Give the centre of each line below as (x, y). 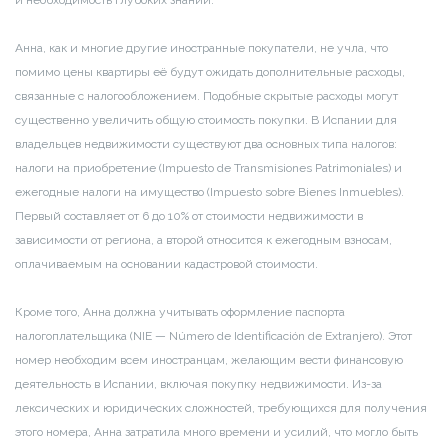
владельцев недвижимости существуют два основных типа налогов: (206, 144)
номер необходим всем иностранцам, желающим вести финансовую (209, 360)
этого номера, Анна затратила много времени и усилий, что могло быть (216, 432)
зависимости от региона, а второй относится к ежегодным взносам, (203, 240)
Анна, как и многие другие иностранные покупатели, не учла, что (201, 48)
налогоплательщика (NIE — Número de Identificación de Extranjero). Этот (213, 336)
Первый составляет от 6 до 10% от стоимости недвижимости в (189, 216)
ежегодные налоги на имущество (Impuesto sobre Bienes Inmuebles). (209, 192)
